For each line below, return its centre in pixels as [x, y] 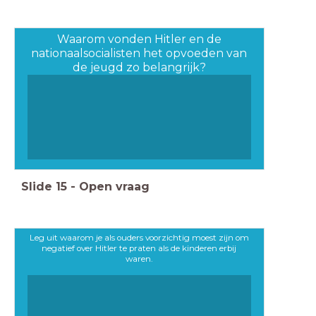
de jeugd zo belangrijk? [139, 68]
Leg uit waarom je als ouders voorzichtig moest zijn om [139, 237]
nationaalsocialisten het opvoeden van [139, 54]
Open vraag [114, 186]
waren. [139, 259]
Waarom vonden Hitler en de [139, 39]
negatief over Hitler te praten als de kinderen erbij [139, 248]
